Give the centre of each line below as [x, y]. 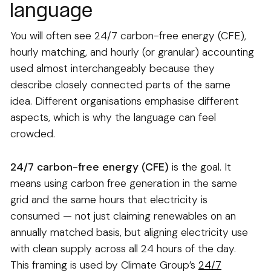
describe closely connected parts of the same [120, 85]
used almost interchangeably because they [113, 69]
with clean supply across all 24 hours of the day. [123, 249]
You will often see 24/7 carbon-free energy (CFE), [128, 36]
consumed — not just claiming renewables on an [123, 216]
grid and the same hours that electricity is [109, 200]
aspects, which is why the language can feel [113, 118]
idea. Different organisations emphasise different [125, 101]
